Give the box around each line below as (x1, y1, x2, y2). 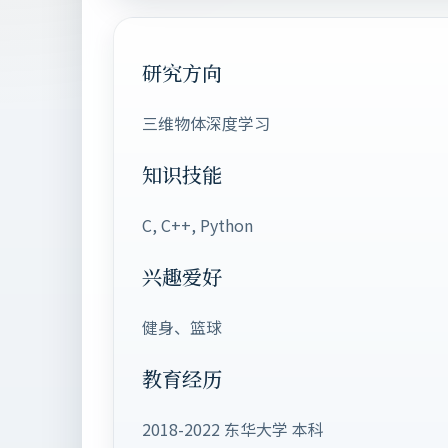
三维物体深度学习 (142, 111, 270, 135)
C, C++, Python (142, 213, 253, 237)
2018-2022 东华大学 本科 (142, 417, 324, 441)
